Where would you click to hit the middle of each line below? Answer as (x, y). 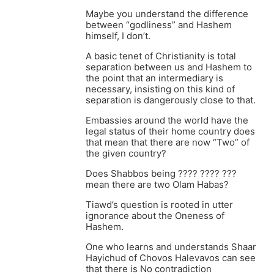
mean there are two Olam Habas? (157, 185)
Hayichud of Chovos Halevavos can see (171, 258)
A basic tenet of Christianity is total (161, 56)
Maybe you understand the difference (167, 14)
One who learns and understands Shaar (171, 247)
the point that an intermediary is (154, 78)
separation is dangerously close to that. (171, 100)
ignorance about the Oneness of (155, 216)
